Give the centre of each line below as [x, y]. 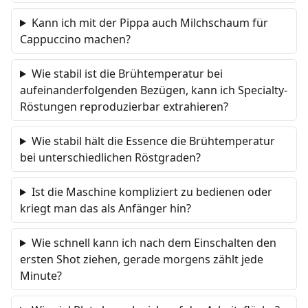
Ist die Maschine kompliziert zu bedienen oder [152, 192]
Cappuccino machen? [75, 39]
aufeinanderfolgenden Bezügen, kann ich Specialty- [154, 90]
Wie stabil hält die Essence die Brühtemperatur [153, 141]
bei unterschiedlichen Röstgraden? [110, 157]
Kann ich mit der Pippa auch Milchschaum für [150, 23]
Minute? [41, 276]
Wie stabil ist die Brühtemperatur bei [127, 74]
